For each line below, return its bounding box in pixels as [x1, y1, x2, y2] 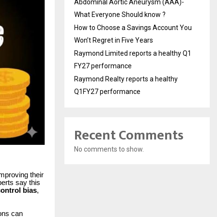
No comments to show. [74, 145, 144, 154]
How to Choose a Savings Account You [74, 24, 192, 32]
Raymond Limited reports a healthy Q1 [74, 49, 191, 58]
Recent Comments [74, 124, 184, 147]
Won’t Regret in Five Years [74, 36, 153, 45]
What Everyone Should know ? [74, 11, 166, 19]
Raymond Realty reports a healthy [74, 75, 178, 83]
